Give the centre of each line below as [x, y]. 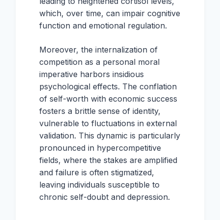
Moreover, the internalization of [98, 50]
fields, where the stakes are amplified [108, 160]
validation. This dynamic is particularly [110, 136]
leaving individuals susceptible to [99, 185]
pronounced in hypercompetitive [100, 148]
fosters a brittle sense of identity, [100, 111]
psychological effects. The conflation [108, 86]
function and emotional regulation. [103, 26]
